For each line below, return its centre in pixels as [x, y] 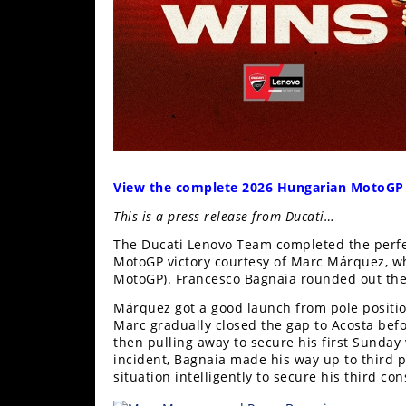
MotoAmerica [64, 244]
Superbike [54, 208]
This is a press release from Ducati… [224, 216]
